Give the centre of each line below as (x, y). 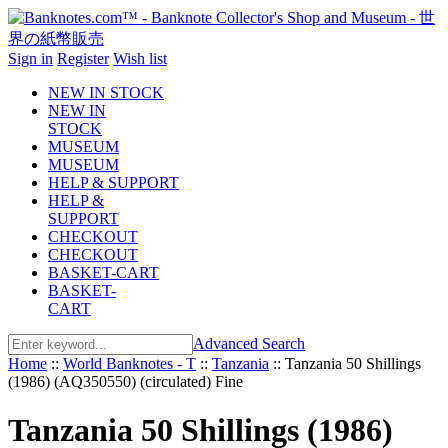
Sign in (30, 58)
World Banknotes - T (129, 363)
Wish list (140, 58)
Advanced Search (249, 343)
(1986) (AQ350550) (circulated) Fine (125, 381)
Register (83, 58)
